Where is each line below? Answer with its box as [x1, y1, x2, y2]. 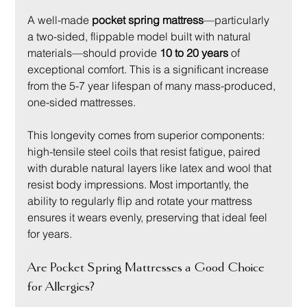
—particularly [204, 13, 273, 27]
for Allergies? [27, 280, 95, 295]
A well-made [27, 13, 93, 27]
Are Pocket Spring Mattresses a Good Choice [27, 260, 268, 275]
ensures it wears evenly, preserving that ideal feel [27, 210, 271, 225]
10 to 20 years [160, 46, 229, 60]
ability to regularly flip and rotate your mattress [27, 194, 256, 208]
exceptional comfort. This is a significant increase [27, 62, 272, 77]
